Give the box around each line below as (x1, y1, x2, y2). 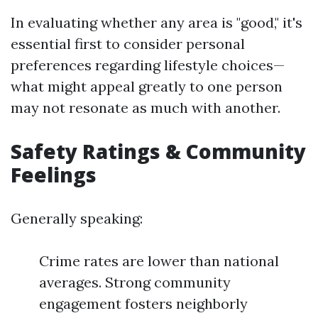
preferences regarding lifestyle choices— (11, 56, 285, 74)
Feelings (11, 161, 97, 188)
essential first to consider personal (11, 35, 245, 53)
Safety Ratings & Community (11, 138, 306, 165)
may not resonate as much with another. (11, 99, 280, 116)
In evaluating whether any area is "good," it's (11, 13, 302, 31)
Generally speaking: (11, 209, 143, 227)
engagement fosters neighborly (39, 295, 248, 312)
